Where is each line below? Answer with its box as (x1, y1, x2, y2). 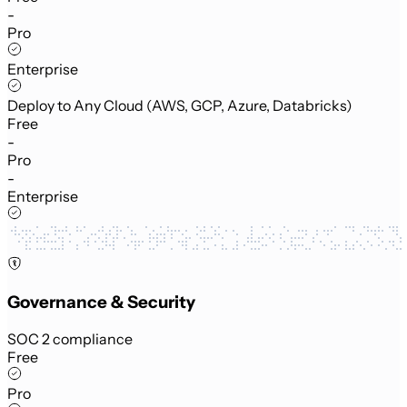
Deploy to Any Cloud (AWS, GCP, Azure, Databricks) (7, 96, 352, 115)
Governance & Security (7, 291, 195, 313)
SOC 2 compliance (7, 329, 133, 348)
